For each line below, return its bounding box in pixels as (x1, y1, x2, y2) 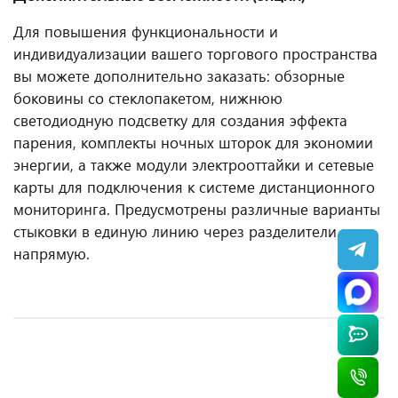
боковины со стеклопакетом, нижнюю (13, 88, 283, 108)
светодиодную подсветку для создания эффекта (13, 110, 347, 131)
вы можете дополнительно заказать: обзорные (13, 66, 345, 86)
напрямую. (13, 243, 90, 264)
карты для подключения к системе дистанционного (13, 177, 375, 197)
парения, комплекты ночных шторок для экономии (13, 132, 373, 153)
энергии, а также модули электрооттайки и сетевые (13, 155, 374, 175)
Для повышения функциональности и (13, 21, 278, 42)
